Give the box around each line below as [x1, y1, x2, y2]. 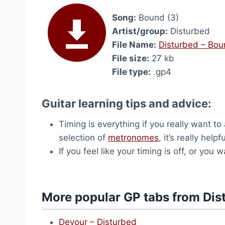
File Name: [112, 40, 156, 50]
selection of [59, 133, 108, 143]
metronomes [108, 133, 159, 143]
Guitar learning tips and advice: [42, 97, 211, 110]
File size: [112, 53, 149, 63]
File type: [112, 67, 151, 77]
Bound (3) [136, 13, 179, 23]
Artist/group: [112, 26, 168, 36]
